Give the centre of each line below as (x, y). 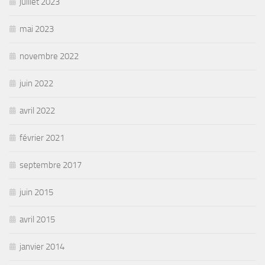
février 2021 (42, 138)
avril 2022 (37, 110)
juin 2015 (36, 192)
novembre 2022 (49, 56)
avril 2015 (37, 219)
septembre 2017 (51, 165)
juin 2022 (36, 83)
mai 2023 (37, 29)
